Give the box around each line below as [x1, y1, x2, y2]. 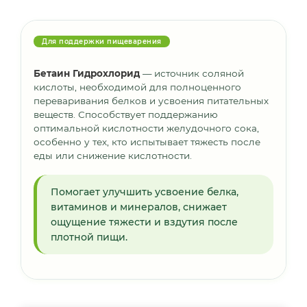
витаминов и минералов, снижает [51, 201, 227, 214]
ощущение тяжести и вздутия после [51, 216, 238, 229]
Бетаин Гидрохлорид [34, 68, 140, 79]
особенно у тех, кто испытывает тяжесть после [34, 136, 260, 148]
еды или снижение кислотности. [34, 150, 192, 162]
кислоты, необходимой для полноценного [34, 82, 241, 93]
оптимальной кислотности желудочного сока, [34, 123, 259, 134]
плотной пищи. [51, 231, 127, 244]
